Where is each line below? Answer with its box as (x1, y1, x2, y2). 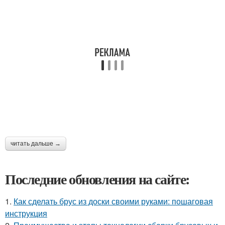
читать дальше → (11, 140, 61, 147)
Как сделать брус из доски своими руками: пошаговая (14, 195, 213, 207)
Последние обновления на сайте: (5, 168, 190, 189)
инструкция (5, 207, 47, 219)
